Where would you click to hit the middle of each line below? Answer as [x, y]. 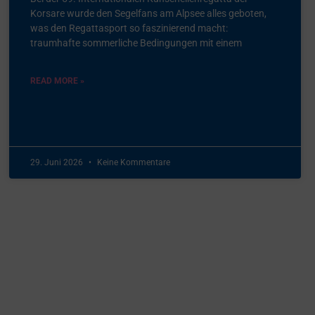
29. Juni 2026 [58, 162]
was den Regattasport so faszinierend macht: [129, 28]
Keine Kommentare [133, 162]
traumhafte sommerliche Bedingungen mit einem [136, 43]
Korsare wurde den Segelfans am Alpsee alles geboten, [149, 13]
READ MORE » [58, 81]
